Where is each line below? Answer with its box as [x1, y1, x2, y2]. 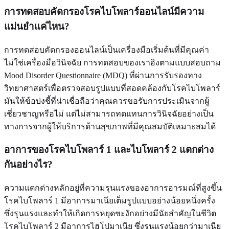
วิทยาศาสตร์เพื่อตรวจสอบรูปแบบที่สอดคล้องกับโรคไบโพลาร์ [4, 83, 220, 93]
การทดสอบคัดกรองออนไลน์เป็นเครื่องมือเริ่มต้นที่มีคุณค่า [4, 45, 209, 54]
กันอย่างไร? [4, 159, 53, 170]
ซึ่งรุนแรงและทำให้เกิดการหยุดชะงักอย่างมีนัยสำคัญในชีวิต [4, 209, 216, 218]
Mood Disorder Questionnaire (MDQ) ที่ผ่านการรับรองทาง [4, 71, 202, 80]
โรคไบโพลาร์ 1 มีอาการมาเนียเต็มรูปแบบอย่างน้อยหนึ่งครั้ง [4, 196, 215, 205]
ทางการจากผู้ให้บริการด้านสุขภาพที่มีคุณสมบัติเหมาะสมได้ [4, 122, 216, 131]
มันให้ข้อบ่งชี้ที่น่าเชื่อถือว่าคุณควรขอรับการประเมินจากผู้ [4, 96, 209, 105]
